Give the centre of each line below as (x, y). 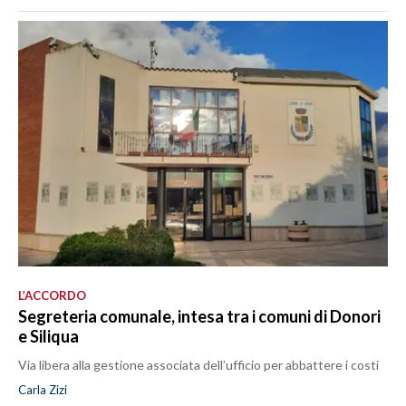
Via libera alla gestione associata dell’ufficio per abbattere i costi (198, 365)
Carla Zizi (43, 390)
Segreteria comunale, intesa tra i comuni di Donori (199, 317)
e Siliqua (48, 337)
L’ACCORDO (52, 296)
